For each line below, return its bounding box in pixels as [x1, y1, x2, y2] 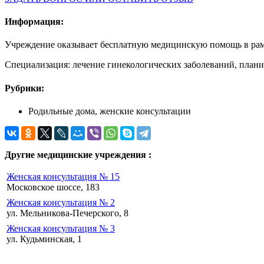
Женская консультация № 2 [6, 197, 115, 207]
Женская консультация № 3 [6, 223, 115, 233]
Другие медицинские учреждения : [5, 149, 151, 160]
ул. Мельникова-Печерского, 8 [6, 207, 128, 218]
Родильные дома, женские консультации [28, 105, 191, 116]
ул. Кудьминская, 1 [6, 233, 82, 244]
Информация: [5, 16, 64, 27]
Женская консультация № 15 [6, 171, 120, 181]
